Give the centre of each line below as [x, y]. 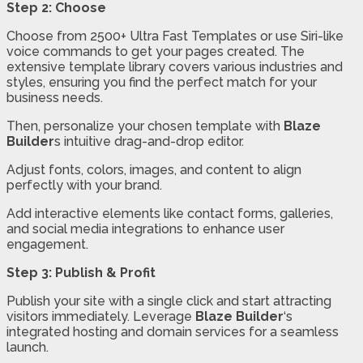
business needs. [55, 97]
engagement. [47, 244]
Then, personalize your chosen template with [145, 126]
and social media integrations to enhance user [145, 228]
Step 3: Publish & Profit [81, 272]
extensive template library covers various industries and [175, 66]
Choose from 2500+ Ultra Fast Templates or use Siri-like [175, 36]
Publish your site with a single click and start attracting [169, 301]
